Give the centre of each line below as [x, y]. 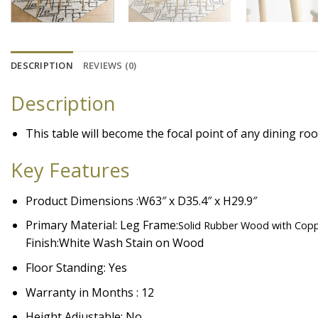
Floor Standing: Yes [76, 268]
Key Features [70, 170]
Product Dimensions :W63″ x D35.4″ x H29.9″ [141, 201]
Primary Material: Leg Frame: [102, 225]
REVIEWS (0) [110, 65]
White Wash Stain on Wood [131, 243]
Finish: [42, 243]
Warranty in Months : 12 [89, 292]
